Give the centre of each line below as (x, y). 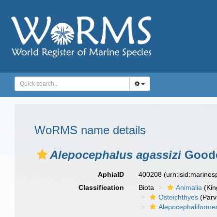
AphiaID (111, 174)
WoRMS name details (90, 130)
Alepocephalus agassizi (116, 155)
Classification (101, 187)
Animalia (189, 187)
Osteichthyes (178, 197)
